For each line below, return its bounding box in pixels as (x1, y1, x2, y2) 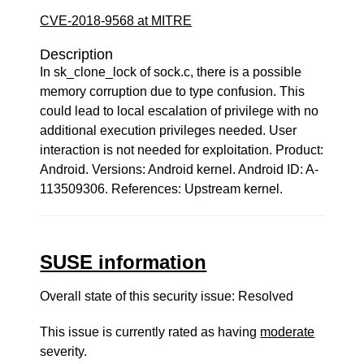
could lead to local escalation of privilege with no (40, 104, 319, 118)
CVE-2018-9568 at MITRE (40, 14, 193, 28)
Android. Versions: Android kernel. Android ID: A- (40, 162, 319, 176)
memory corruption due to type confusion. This (40, 84, 305, 98)
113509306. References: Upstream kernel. (40, 182, 284, 196)
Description (40, 46, 114, 63)
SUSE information (40, 251, 207, 273)
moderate (260, 325, 315, 339)
